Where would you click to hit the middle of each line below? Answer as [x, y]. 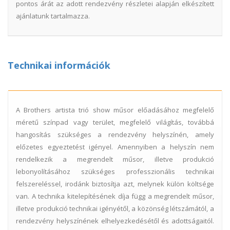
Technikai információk [59, 65]
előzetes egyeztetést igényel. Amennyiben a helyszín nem [115, 147]
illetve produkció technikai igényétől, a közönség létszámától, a [115, 208]
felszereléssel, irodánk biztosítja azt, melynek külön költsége [115, 184]
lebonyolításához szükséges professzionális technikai [115, 171]
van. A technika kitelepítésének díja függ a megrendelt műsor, [115, 196]
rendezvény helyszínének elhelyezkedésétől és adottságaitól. [115, 221]
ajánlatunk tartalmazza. [53, 16]
